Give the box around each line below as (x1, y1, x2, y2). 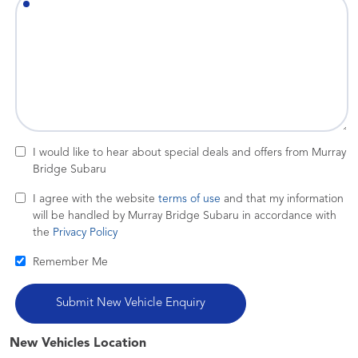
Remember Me (33, 257, 108, 268)
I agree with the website (33, 193, 158, 205)
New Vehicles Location (10, 337, 146, 350)
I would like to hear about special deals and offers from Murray (33, 147, 346, 158)
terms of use (158, 193, 221, 205)
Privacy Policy (53, 227, 117, 238)
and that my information (221, 193, 344, 205)
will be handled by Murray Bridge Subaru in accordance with (33, 210, 336, 221)
